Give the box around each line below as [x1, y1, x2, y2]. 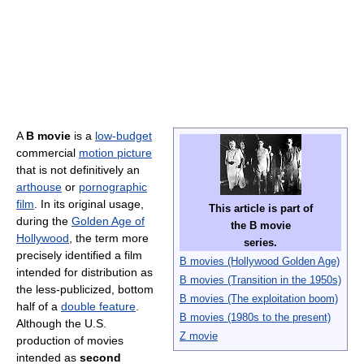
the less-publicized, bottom [16, 283, 154, 297]
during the [16, 214, 71, 228]
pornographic [79, 180, 147, 194]
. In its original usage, [34, 197, 144, 211]
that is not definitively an [16, 163, 140, 177]
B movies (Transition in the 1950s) [180, 274, 341, 287]
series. [244, 236, 277, 249]
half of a [16, 300, 61, 314]
